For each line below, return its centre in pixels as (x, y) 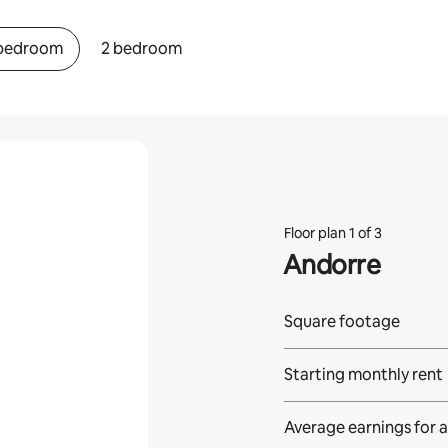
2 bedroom (142, 48)
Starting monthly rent (363, 374)
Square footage (341, 321)
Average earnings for (359, 427)
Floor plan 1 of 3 (332, 232)
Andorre (331, 264)
